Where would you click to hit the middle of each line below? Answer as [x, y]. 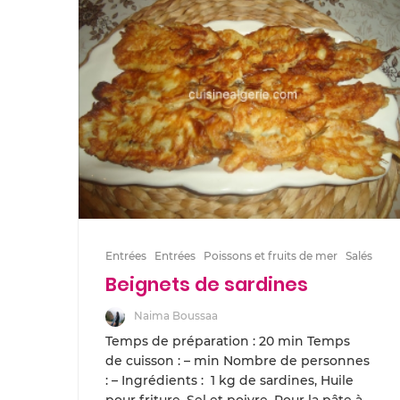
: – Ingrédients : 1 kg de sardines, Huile [229, 381]
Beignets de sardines [207, 285]
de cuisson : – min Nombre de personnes [237, 361]
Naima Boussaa [176, 316]
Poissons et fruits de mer [271, 256]
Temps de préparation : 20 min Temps [228, 342]
